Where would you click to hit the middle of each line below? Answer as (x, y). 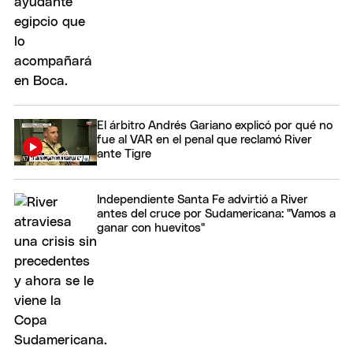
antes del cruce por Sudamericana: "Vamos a (216, 214)
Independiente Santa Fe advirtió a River (203, 199)
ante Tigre (124, 154)
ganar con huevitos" (151, 228)
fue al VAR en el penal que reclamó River (204, 139)
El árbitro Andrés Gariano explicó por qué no (215, 125)
